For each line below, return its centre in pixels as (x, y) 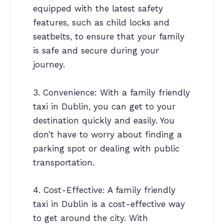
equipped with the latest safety (98, 9)
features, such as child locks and (101, 23)
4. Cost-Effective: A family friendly (104, 190)
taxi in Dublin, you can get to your (104, 106)
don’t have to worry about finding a (107, 134)
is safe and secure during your (96, 51)
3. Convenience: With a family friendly (111, 92)
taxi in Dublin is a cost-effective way (109, 204)
